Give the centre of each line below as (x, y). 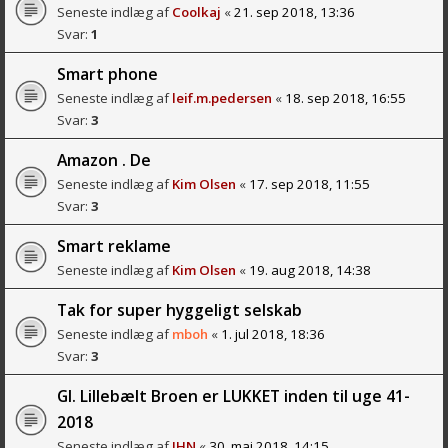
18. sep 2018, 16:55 (345, 97)
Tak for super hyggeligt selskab (179, 309)
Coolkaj (196, 11)
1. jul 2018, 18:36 (273, 333)
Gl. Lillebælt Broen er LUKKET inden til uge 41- (233, 395)
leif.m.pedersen (222, 97)
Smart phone (107, 73)
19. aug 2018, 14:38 (310, 269)
